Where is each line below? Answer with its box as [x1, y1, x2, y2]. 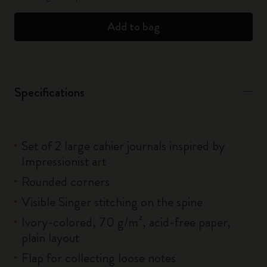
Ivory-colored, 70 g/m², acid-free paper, [21, 213, 231, 231]
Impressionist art [21, 152, 106, 170]
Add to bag [107, 18, 160, 35]
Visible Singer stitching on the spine [21, 193, 203, 211]
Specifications [14, 83, 85, 101]
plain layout [21, 228, 79, 247]
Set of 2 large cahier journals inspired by [21, 136, 225, 155]
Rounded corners [21, 172, 110, 191]
